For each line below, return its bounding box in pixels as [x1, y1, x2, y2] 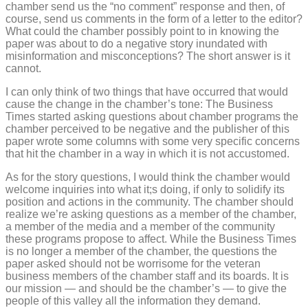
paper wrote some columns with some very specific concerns [5, 135, 300, 148]
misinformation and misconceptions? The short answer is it [5, 50, 290, 63]
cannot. [5, 63, 41, 75]
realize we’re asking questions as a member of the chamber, [5, 208, 296, 221]
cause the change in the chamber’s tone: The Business [5, 98, 273, 111]
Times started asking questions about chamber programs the [5, 111, 298, 123]
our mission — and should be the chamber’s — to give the [5, 283, 287, 295]
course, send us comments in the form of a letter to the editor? [5, 13, 302, 25]
